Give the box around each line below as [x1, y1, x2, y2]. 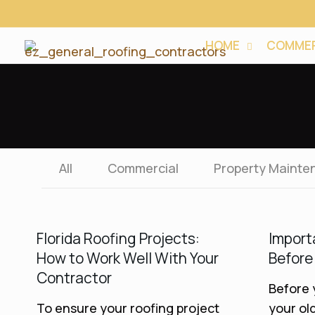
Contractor [36, 268, 112, 288]
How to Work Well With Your [36, 248, 219, 268]
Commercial [107, 160, 179, 176]
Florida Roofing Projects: [36, 229, 200, 248]
